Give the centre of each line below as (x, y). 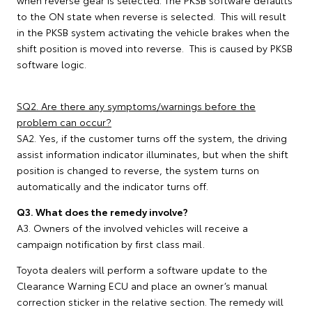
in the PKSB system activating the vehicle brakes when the (153, 32)
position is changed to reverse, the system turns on (138, 170)
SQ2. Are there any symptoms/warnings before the (136, 106)
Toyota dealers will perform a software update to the (142, 270)
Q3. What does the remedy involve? (102, 212)
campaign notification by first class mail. (111, 244)
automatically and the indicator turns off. (112, 186)
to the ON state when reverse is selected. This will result (151, 16)
